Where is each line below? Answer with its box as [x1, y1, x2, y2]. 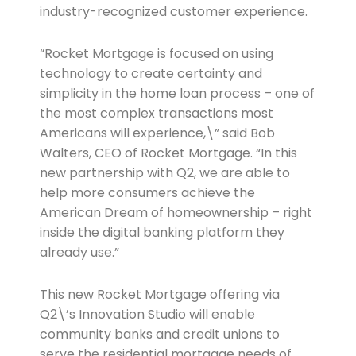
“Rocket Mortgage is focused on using [39, 44, 273, 64]
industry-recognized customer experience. [39, 2, 308, 21]
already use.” [39, 243, 119, 262]
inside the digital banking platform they [39, 223, 284, 242]
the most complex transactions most [39, 104, 273, 123]
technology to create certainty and [39, 64, 262, 83]
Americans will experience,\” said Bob [39, 124, 275, 143]
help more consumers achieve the [39, 184, 255, 203]
